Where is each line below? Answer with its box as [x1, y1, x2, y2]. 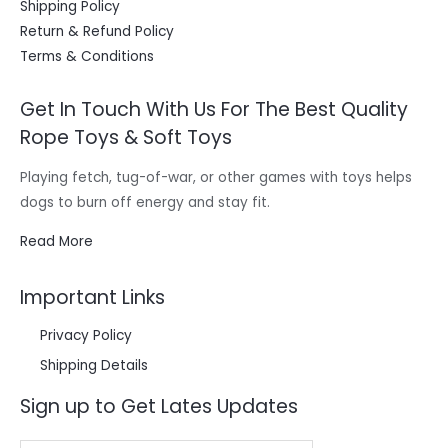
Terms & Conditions [20, 46, 154, 66]
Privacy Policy [40, 325, 132, 345]
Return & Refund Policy [20, 21, 174, 41]
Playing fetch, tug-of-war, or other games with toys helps [20, 168, 412, 188]
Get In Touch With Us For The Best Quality [20, 96, 408, 124]
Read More [20, 232, 93, 252]
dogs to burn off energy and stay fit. [20, 193, 270, 213]
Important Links [20, 284, 165, 312]
